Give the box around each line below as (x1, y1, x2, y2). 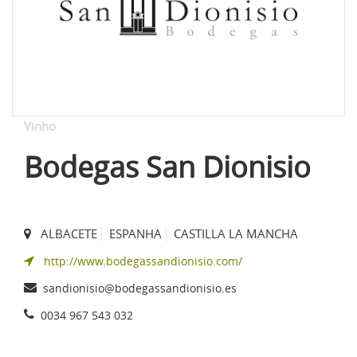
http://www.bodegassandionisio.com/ (44, 253, 242, 269)
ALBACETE (41, 225, 97, 241)
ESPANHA (109, 225, 162, 241)
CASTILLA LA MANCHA (174, 225, 298, 241)
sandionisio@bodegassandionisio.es (43, 280, 237, 296)
